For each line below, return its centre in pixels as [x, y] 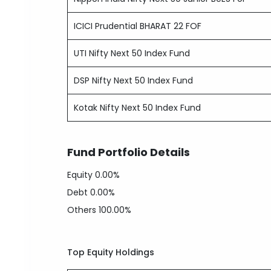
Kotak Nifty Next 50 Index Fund [138, 108]
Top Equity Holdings [111, 252]
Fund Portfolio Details [129, 152]
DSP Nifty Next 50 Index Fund [134, 80]
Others [83, 210]
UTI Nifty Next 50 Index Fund [132, 53]
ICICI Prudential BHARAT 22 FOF [138, 26]
